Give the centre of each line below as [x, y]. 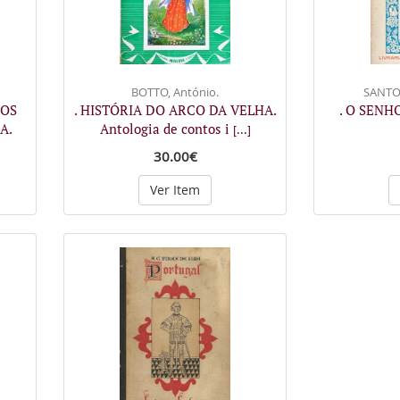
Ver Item [175, 190]
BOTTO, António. [175, 92]
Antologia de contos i [166, 129]
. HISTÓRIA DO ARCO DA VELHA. [175, 110]
